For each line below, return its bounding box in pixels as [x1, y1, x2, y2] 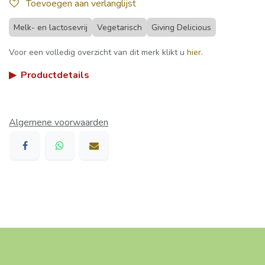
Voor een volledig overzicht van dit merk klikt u [9, 46, 187, 58]
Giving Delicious [151, 21, 211, 33]
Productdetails [21, 68, 89, 82]
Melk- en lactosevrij [14, 21, 88, 33]
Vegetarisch [97, 21, 142, 33]
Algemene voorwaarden [9, 115, 108, 129]
